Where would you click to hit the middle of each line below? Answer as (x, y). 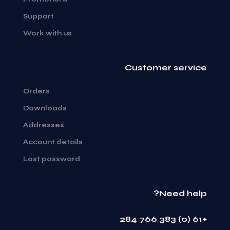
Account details (53, 142)
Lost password (52, 159)
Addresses (44, 125)
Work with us (47, 33)
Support (39, 16)
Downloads (45, 108)
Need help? (183, 193)
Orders (36, 91)
